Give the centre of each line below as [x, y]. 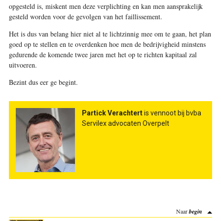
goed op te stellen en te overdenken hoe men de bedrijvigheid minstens [107, 44]
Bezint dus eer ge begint [42, 82]
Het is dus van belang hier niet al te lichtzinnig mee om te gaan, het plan [110, 34]
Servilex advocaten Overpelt [125, 123]
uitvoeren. [24, 65]
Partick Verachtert [113, 113]
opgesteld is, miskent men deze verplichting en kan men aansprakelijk [106, 6]
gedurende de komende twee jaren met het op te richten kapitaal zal [103, 54]
